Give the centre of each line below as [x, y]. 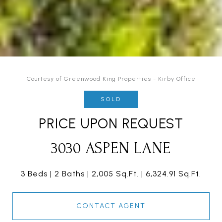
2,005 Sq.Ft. [115, 174]
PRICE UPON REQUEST [111, 124]
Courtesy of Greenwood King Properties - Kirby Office [111, 79]
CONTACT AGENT [111, 206]
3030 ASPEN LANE [111, 149]
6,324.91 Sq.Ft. [173, 174]
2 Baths [70, 174]
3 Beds [34, 174]
